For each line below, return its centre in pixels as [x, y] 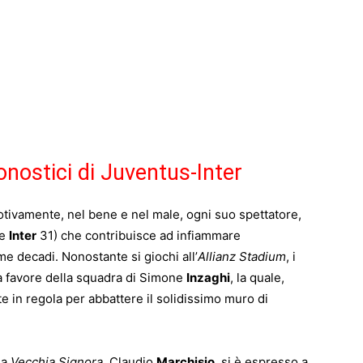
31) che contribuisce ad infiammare [139, 236]
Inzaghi [208, 278]
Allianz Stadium [242, 257]
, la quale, [257, 278]
